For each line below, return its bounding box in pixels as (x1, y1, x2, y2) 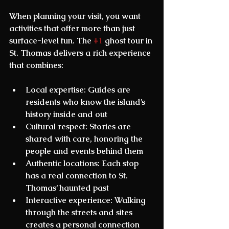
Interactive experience (26, 195, 110, 206)
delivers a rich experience (51, 48, 153, 59)
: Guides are (84, 84, 132, 96)
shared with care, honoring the (26, 133, 145, 145)
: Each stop (98, 158, 141, 169)
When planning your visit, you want (9, 11, 143, 22)
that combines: (9, 60, 63, 71)
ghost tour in (103, 35, 154, 47)
